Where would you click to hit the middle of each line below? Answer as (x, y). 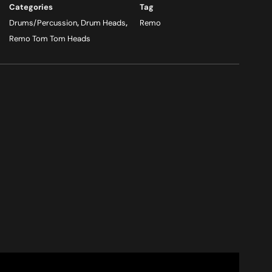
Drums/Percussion (43, 23)
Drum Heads (103, 23)
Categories (31, 7)
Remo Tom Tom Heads (49, 39)
